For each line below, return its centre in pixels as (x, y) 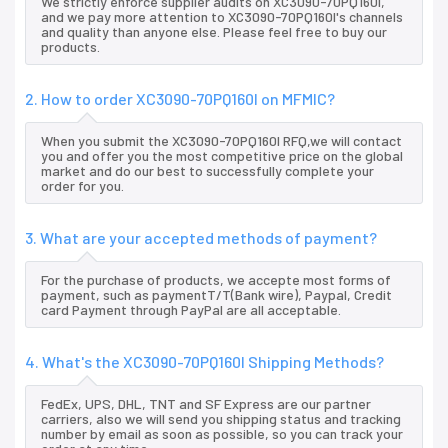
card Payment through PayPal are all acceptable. (191, 310)
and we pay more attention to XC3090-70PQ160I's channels (222, 17)
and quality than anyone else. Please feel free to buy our (214, 32)
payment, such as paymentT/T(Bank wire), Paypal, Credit (216, 295)
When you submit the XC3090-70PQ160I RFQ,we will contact (221, 141)
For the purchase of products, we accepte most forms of (216, 280)
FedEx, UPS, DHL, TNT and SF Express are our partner (206, 404)
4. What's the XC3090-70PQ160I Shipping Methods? (204, 362)
